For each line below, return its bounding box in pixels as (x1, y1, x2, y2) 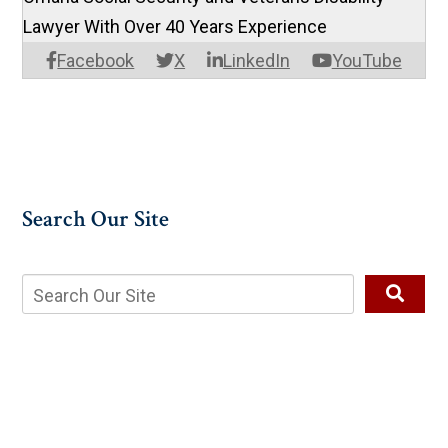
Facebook (57, 50, 135, 72)
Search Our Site (22, 204, 170, 235)
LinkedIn (222, 50, 290, 72)
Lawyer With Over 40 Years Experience (23, 16, 328, 38)
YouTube (331, 50, 402, 72)
